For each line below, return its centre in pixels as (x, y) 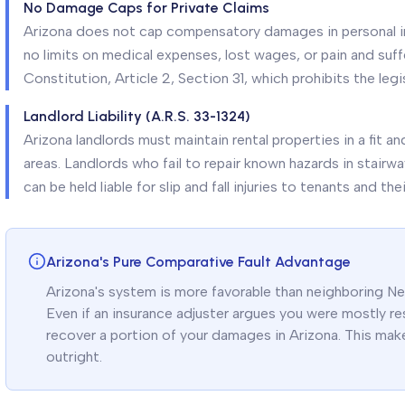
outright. (74, 357)
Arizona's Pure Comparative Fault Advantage (198, 262)
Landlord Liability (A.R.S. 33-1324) (137, 116)
